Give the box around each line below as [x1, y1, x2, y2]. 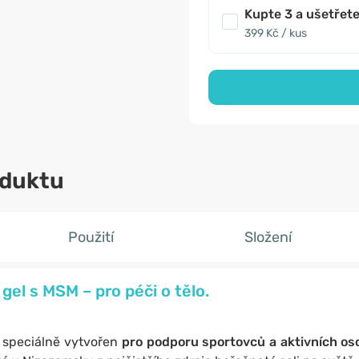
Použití [67, 228, 114, 246]
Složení [244, 228, 292, 246]
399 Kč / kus [244, 26, 307, 40]
